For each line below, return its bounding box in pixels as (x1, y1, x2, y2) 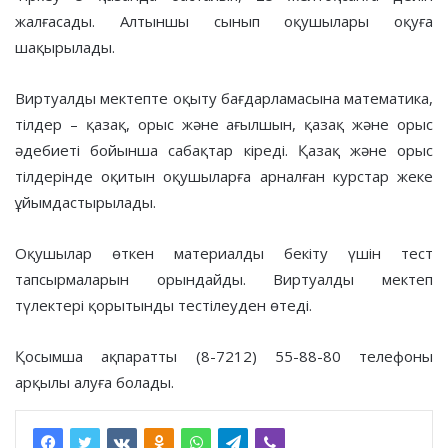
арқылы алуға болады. (15, 371, 174, 392)
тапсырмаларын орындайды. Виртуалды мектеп (15, 268, 433, 289)
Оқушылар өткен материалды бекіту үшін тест (15, 242, 433, 263)
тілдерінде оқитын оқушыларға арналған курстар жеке (15, 165, 433, 186)
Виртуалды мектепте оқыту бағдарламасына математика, (15, 87, 433, 108)
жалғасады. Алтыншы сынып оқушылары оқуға (15, 10, 433, 31)
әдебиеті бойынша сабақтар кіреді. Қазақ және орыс (15, 139, 433, 160)
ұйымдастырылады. (15, 191, 156, 212)
